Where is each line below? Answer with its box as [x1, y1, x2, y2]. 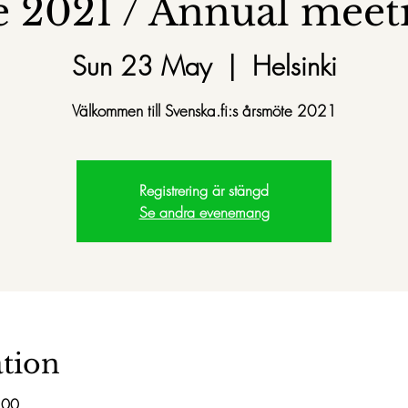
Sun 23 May [71, 47, 211, 84]
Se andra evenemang [138, 201, 270, 222]
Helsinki [251, 47, 337, 84]
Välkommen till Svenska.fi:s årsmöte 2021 [71, 99, 337, 121]
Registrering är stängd [139, 179, 269, 200]
